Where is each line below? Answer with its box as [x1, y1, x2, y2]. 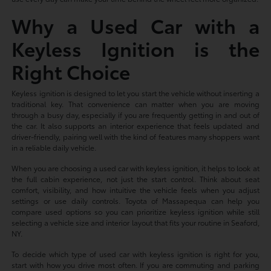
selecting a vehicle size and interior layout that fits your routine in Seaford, [11, 217, 260, 227]
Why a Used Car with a [11, 11, 260, 39]
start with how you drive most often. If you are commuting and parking [11, 259, 260, 270]
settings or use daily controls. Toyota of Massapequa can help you [11, 195, 260, 206]
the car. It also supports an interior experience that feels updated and [11, 120, 260, 131]
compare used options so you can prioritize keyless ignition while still [11, 206, 260, 217]
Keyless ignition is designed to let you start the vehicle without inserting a [11, 87, 260, 98]
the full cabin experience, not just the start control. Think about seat [11, 173, 260, 184]
